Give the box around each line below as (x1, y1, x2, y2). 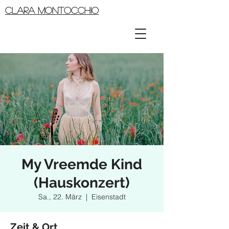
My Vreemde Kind (21, 156, 142, 173)
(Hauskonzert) (34, 174, 130, 191)
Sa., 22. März (38, 192, 82, 201)
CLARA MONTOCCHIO (5, 6, 99, 15)
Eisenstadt (91, 192, 126, 201)
